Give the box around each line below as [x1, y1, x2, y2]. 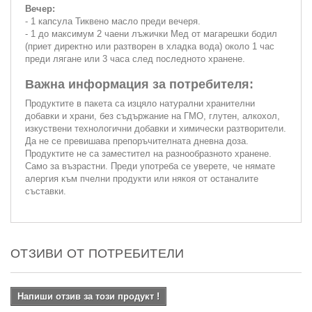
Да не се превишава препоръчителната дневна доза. [25, 135, 249, 146]
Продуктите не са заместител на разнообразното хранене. [25, 148, 272, 159]
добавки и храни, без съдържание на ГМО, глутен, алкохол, [25, 110, 280, 121]
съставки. [25, 185, 66, 196]
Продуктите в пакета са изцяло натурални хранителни [25, 97, 255, 109]
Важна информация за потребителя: [25, 77, 253, 91]
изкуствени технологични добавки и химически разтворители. [25, 123, 286, 134]
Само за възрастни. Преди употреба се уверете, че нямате [25, 160, 275, 171]
